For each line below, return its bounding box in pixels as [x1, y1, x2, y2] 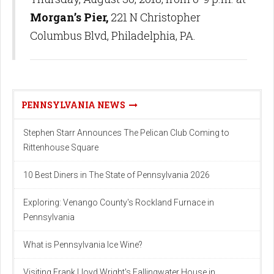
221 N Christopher [108, 9, 201, 24]
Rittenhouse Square [23, 142, 98, 152]
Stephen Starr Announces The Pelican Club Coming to [23, 127, 229, 138]
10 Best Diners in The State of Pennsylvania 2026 [23, 169, 210, 180]
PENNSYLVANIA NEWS [21, 98, 129, 111]
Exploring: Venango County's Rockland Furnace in [23, 197, 214, 207]
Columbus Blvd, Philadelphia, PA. [30, 28, 196, 43]
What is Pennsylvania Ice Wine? [23, 239, 143, 250]
